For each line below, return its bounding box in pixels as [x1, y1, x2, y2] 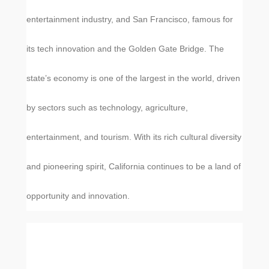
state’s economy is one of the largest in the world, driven [26, 73, 240, 83]
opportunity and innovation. [26, 191, 130, 201]
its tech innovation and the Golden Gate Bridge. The [26, 44, 224, 53]
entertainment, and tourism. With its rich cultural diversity [26, 132, 241, 142]
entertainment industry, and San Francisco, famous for [26, 14, 233, 24]
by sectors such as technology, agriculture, [26, 103, 188, 112]
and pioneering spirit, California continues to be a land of [26, 162, 241, 171]
